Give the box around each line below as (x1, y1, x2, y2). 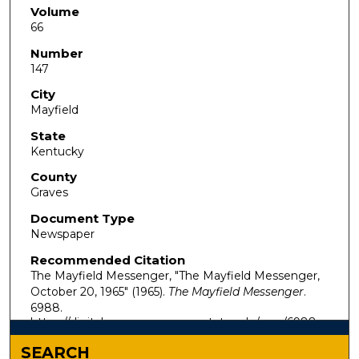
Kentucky (30, 143, 84, 159)
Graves (30, 185, 68, 200)
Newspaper (30, 227, 95, 242)
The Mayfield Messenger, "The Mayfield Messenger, (30, 268, 320, 283)
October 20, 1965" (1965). (30, 284, 168, 299)
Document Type (30, 211, 135, 227)
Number (30, 45, 83, 61)
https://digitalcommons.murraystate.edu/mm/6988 (30, 314, 317, 329)
